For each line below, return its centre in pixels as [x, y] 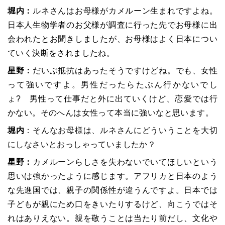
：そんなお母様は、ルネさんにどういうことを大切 [121, 130]
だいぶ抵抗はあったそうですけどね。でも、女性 [125, 70]
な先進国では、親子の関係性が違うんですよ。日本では [113, 190]
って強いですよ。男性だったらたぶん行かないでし [113, 84]
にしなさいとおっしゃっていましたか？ [82, 144]
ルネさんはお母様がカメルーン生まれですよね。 [125, 11]
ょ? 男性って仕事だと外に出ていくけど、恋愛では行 [113, 98]
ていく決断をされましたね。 [61, 53]
